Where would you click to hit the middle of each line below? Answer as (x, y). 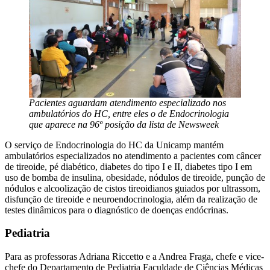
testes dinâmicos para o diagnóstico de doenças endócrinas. (117, 210)
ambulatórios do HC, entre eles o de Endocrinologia (129, 113)
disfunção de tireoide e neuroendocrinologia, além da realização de (131, 199)
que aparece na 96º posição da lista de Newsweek (124, 124)
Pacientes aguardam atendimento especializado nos (127, 102)
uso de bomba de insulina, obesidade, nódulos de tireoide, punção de (135, 177)
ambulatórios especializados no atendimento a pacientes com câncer (133, 155)
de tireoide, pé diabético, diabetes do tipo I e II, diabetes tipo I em (128, 166)
